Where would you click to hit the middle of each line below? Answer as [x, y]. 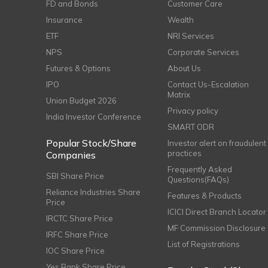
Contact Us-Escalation [208, 84]
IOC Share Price [75, 251]
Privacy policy [193, 111]
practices [185, 153]
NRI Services [191, 36]
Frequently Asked [200, 169]
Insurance [64, 20]
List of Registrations [204, 244]
